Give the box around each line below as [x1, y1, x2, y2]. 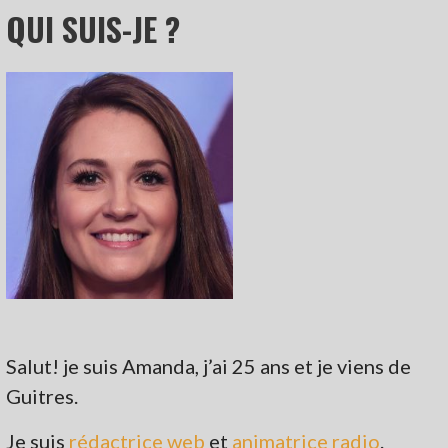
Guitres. [6, 383, 79, 408]
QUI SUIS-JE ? [6, 4, 181, 52]
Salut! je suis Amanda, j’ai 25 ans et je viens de [6, 353, 412, 378]
